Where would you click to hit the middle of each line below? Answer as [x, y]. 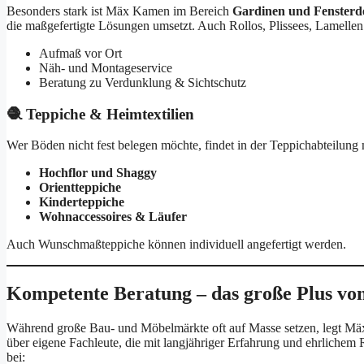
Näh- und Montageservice [106, 67]
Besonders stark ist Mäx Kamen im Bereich [119, 11]
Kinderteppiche [82, 202]
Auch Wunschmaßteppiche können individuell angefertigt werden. [176, 245]
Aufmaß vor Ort [80, 53]
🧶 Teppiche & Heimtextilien [100, 114]
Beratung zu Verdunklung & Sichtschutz [143, 82]
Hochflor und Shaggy [98, 173]
